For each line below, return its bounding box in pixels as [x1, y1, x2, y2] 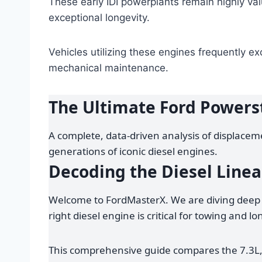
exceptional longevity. [49, 12, 150, 24]
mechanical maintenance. [49, 62, 168, 74]
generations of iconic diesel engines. [49, 144, 218, 158]
